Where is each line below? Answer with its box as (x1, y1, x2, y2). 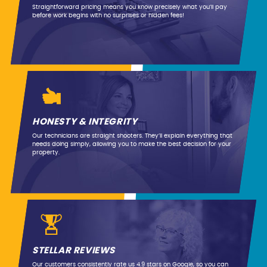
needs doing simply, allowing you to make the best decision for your (32, 141, 231, 148)
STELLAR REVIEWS (32, 246, 115, 256)
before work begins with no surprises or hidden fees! (32, 13, 184, 19)
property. (32, 150, 60, 156)
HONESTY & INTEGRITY (32, 117, 138, 127)
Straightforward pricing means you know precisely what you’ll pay (32, 4, 227, 11)
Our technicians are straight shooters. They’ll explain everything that (32, 133, 232, 139)
